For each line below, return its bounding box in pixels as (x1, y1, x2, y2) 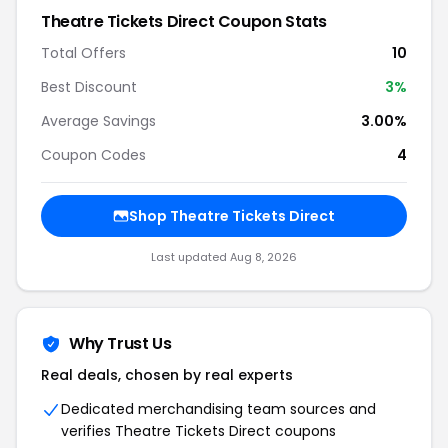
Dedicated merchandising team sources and (61, 399, 376, 419)
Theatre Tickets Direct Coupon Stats (41, 10, 327, 33)
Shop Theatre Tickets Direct (129, 206, 335, 226)
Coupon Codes (41, 145, 146, 165)
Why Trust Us (69, 332, 172, 355)
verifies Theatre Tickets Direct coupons (61, 421, 336, 441)
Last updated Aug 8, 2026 (151, 249, 297, 265)
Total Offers (41, 43, 126, 63)
